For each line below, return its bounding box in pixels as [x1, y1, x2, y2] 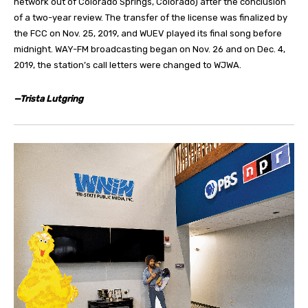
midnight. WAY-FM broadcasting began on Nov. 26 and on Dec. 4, [14, 44, 285, 55]
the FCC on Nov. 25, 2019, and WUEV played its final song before [14, 28, 282, 39]
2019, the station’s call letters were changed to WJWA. [14, 60, 241, 71]
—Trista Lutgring [14, 93, 83, 104]
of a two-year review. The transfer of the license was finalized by [14, 12, 287, 23]
